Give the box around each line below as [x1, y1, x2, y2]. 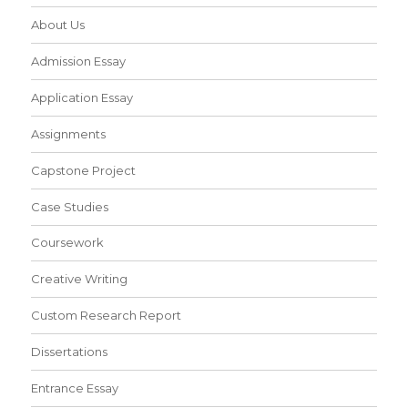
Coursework [31, 235, 105, 250]
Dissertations [31, 344, 108, 360]
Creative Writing [31, 271, 128, 287]
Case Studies [31, 199, 109, 214]
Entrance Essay [31, 381, 119, 396]
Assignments [31, 126, 107, 141]
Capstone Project [31, 162, 137, 178]
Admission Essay [31, 53, 127, 68]
